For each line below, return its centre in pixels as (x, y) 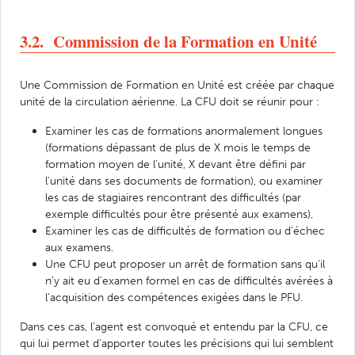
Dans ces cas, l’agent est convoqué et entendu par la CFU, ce (174, 326)
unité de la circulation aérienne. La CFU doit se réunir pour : (170, 101)
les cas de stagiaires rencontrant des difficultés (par (173, 197)
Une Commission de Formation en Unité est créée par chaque (177, 84)
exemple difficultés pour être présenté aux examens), (179, 214)
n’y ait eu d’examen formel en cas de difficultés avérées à (189, 280)
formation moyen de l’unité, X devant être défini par (176, 164)
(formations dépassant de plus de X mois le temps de (178, 147)
